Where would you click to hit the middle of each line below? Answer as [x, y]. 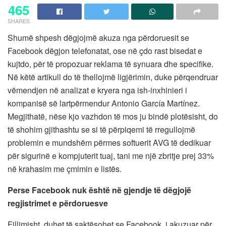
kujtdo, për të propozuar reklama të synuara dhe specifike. [110, 64]
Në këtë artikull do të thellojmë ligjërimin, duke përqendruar [113, 77]
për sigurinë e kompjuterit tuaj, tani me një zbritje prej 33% [111, 155]
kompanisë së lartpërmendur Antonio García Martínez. [104, 103]
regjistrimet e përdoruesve [58, 203]
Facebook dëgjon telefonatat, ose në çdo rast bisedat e [105, 50]
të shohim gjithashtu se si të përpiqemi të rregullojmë [101, 129]
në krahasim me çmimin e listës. [65, 168]
